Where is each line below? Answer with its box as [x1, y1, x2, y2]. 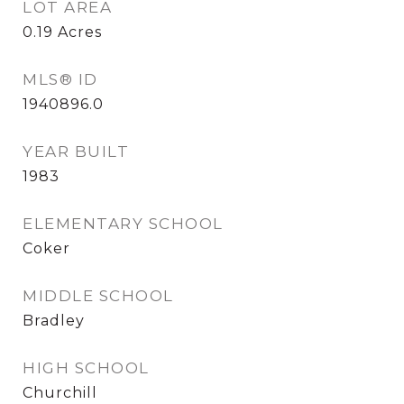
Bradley [23, 312, 85, 329]
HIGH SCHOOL [23, 359, 150, 377]
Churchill [23, 384, 97, 401]
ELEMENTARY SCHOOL [23, 215, 224, 233]
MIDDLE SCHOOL [23, 287, 174, 305]
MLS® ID [23, 70, 98, 88]
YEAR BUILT [23, 142, 129, 161]
